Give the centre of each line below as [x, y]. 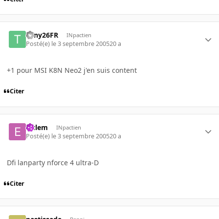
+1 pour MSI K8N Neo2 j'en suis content [72, 70]
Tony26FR [42, 35]
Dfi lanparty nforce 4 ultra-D [53, 163]
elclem [37, 127]
